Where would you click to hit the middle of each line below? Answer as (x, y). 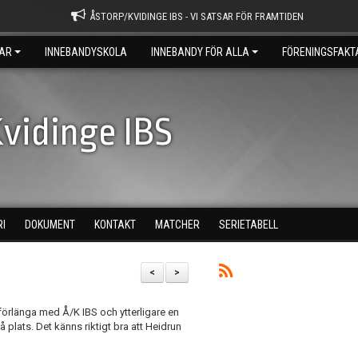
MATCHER (177, 225)
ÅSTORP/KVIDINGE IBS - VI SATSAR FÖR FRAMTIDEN (196, 16)
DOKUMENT (50, 225)
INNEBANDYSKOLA (86, 52)
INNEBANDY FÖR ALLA (200, 52)
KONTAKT (115, 225)
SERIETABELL (249, 225)
